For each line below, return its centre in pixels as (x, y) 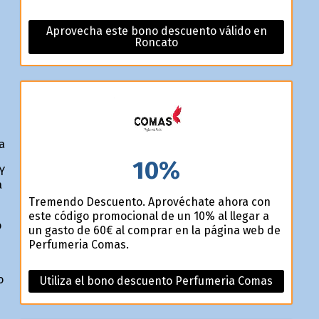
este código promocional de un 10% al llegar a (148, 216)
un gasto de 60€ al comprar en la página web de (154, 231)
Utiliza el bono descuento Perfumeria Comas (156, 281)
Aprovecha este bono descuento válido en (156, 31)
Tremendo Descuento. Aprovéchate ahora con (149, 202)
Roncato (156, 42)
